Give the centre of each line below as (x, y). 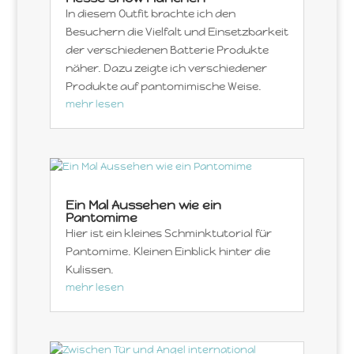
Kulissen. (89, 270)
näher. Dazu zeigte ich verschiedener (166, 68)
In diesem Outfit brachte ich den (150, 14)
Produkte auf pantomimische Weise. (163, 87)
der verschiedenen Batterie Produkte (167, 50)
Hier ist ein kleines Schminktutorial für (168, 233)
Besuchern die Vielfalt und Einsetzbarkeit (177, 32)
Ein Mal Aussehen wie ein (143, 205)
